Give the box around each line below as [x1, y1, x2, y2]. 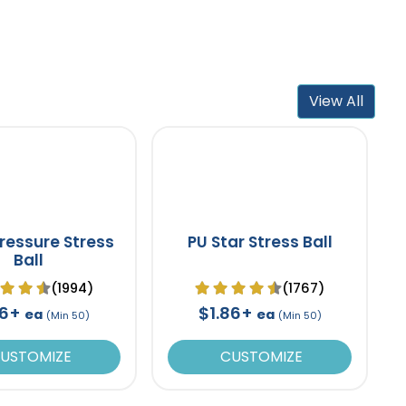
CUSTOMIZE [217, 345, 304, 367]
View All [309, 90, 364, 111]
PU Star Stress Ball [187, 230, 333, 253]
